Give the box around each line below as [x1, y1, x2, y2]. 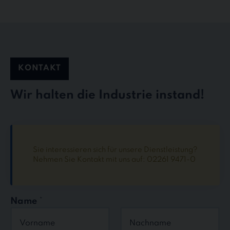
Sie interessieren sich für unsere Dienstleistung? [33, 146, 198, 154]
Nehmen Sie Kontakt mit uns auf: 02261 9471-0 [33, 156, 196, 163]
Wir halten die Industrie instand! [10, 89, 204, 102]
